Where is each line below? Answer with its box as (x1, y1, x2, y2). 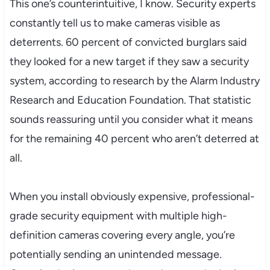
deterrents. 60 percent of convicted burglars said (9, 35, 247, 49)
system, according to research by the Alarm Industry (9, 74, 260, 87)
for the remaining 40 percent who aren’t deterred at (9, 131, 259, 145)
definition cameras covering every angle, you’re (9, 228, 235, 242)
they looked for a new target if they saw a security (9, 54, 249, 68)
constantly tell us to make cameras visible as (9, 16, 220, 30)
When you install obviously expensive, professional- (9, 189, 255, 203)
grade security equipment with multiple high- (9, 209, 227, 222)
